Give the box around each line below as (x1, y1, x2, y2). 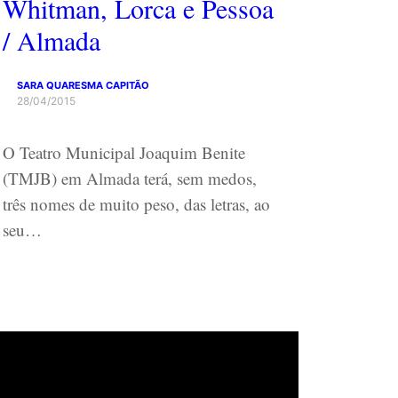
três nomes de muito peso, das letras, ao (2, 193, 270, 215)
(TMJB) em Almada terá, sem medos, (2, 167, 257, 189)
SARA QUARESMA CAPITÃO (16, 79, 149, 92)
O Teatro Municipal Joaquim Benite (2, 141, 245, 163)
